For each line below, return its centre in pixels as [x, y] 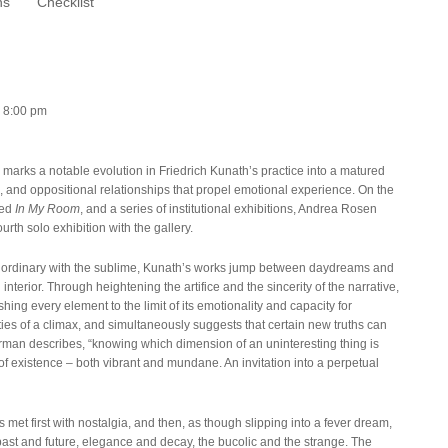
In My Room [47, 208]
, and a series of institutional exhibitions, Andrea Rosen [228, 208]
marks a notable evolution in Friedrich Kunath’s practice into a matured [194, 170]
